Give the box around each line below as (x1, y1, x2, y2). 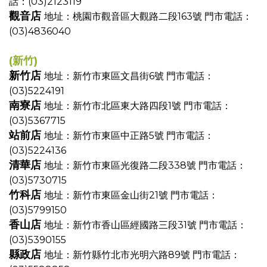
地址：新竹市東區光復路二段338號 (44, 160, 198, 171)
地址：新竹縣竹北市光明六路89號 (44, 249, 193, 260)
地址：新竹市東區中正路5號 (44, 130, 166, 141)
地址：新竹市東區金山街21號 (44, 190, 170, 201)
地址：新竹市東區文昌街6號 (44, 70, 166, 82)
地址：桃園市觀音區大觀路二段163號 (44, 11, 204, 22)
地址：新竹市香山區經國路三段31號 (44, 219, 199, 231)
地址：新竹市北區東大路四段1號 (44, 100, 184, 111)
